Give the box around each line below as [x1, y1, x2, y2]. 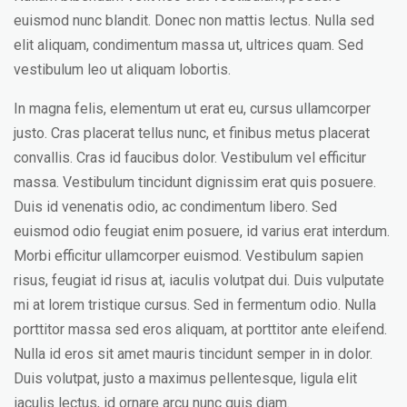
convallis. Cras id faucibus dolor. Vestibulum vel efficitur [14, 148, 366, 166]
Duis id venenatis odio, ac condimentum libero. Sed [14, 197, 337, 215]
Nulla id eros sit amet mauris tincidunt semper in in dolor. [14, 344, 372, 362]
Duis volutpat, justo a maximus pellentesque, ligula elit [14, 369, 357, 387]
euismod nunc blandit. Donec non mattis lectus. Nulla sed [14, 11, 374, 29]
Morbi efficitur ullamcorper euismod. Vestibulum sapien [14, 246, 363, 264]
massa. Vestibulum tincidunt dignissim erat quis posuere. [14, 173, 376, 191]
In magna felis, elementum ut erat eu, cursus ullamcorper [14, 99, 371, 117]
